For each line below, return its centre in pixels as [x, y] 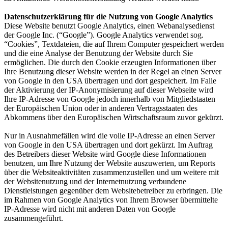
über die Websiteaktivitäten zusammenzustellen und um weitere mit [111, 172]
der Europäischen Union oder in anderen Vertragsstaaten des [101, 108]
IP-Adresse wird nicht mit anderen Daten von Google [90, 209]
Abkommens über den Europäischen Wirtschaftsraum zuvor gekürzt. [114, 117]
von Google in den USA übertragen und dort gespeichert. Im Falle [110, 80]
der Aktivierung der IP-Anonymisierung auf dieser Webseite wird [109, 90]
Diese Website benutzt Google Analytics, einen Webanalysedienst [109, 25]
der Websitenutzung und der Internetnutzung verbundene [95, 181]
